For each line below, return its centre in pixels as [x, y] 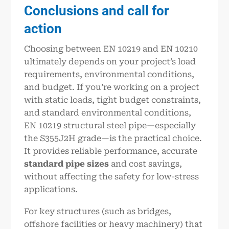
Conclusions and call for [97, 10]
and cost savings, [146, 164]
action [43, 28]
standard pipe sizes [67, 164]
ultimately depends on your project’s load [110, 61]
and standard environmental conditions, [108, 112]
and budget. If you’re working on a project [112, 87]
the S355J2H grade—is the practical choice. [113, 138]
